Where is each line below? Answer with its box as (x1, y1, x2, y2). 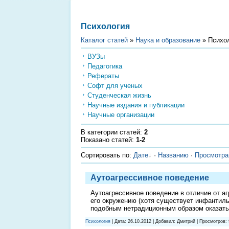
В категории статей (81, 128, 140, 136)
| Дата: (110, 218, 128, 224)
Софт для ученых (87, 81, 143, 89)
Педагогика (87, 62, 122, 70)
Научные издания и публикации (87, 101, 185, 109)
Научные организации (87, 110, 154, 119)
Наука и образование (135, 36, 200, 44)
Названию (158, 151, 189, 159)
